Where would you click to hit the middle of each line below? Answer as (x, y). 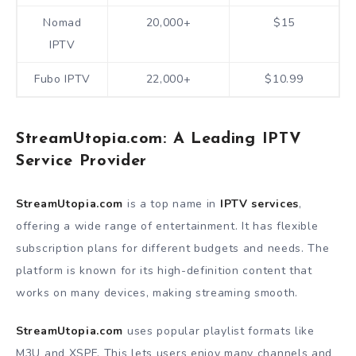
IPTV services (259, 203)
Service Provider (82, 162)
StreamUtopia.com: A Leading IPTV (159, 139)
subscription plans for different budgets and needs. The (173, 248)
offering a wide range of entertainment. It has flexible (167, 226)
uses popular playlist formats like (219, 331)
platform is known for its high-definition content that (164, 270)
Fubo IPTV (62, 79)
